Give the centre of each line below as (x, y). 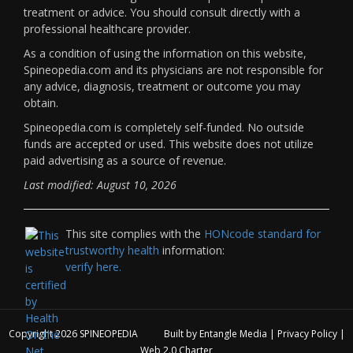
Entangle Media (233, 333)
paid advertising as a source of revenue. (125, 160)
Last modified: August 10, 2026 (100, 184)
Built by (180, 333)
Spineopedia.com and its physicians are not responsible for (173, 69)
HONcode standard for (262, 233)
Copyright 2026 (44, 333)
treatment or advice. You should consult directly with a (162, 12)
